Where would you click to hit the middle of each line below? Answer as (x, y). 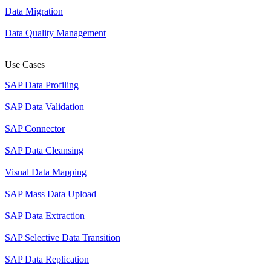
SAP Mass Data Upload (51, 194)
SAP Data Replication (47, 259)
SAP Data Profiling (42, 85)
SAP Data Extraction (45, 216)
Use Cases (25, 64)
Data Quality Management (55, 33)
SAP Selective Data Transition (63, 237)
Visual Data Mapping (46, 172)
